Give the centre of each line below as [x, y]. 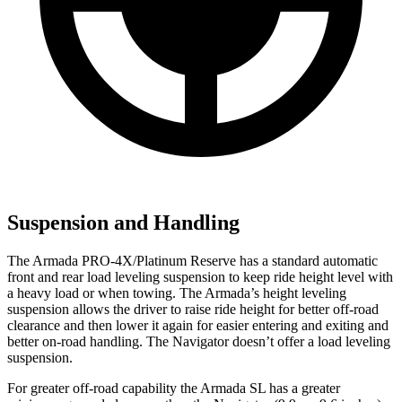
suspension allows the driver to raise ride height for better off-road [193, 309]
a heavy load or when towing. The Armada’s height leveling [177, 293]
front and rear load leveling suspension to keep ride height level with [200, 276]
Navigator [201, 341]
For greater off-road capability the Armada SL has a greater [174, 388]
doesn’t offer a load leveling [310, 341]
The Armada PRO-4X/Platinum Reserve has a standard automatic [192, 260]
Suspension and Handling [123, 223]
